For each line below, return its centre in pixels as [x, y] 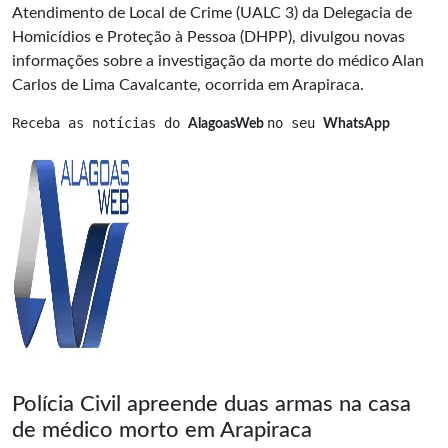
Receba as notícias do [100, 122]
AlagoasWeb [227, 123]
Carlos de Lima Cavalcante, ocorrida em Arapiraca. [188, 84]
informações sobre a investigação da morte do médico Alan [218, 60]
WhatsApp [356, 123]
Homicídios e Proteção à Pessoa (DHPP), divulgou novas [208, 36]
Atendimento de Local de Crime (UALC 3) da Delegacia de [212, 12]
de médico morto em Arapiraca [162, 429]
